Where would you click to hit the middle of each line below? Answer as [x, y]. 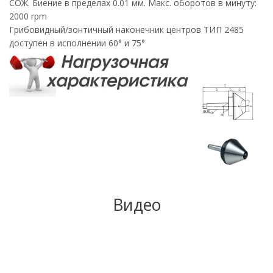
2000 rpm [28, 16]
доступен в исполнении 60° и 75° [77, 43]
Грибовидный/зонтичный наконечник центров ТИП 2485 [126, 30]
